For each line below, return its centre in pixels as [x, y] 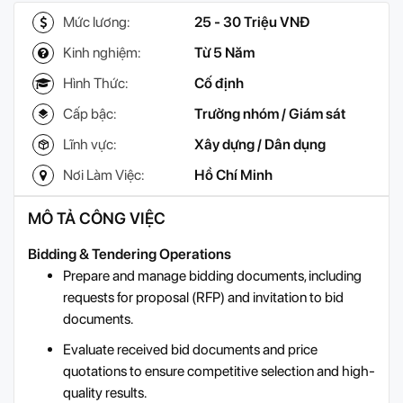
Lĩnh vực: [90, 145]
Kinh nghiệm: [102, 53]
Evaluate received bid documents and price [190, 350]
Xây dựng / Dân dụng [260, 145]
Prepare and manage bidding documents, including [212, 276]
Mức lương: [96, 22]
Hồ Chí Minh [233, 175]
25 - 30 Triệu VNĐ [252, 22]
